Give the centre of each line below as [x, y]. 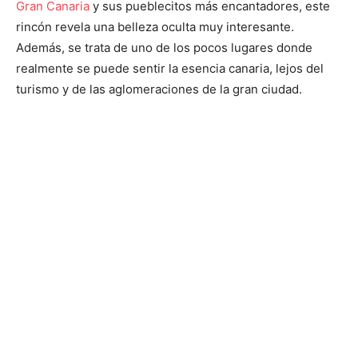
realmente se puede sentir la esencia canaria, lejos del [170, 69]
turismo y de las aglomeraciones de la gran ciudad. [159, 89]
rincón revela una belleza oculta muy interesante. [155, 27]
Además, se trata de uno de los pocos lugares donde [164, 48]
